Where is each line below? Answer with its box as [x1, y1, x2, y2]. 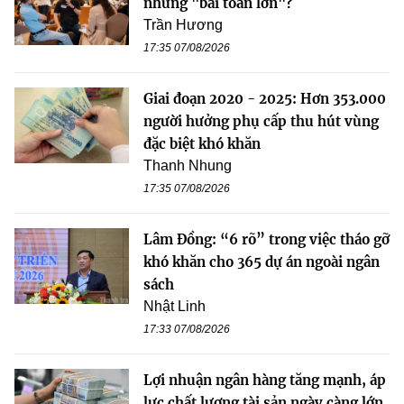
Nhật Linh [143, 298, 206, 314]
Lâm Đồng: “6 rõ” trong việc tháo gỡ [143, 230, 390, 248]
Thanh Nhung [143, 157, 232, 173]
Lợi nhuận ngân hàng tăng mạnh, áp [143, 371, 386, 389]
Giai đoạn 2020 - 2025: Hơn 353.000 [143, 89, 386, 107]
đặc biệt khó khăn [143, 134, 261, 152]
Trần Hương [143, 16, 223, 32]
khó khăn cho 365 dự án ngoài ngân [143, 252, 380, 271]
